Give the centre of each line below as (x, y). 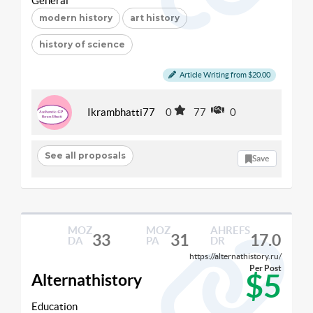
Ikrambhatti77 (121, 112)
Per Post (265, 268)
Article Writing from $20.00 (224, 74)
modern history (76, 17)
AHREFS (230, 230)
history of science (82, 44)
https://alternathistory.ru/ (235, 256)
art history (155, 17)
